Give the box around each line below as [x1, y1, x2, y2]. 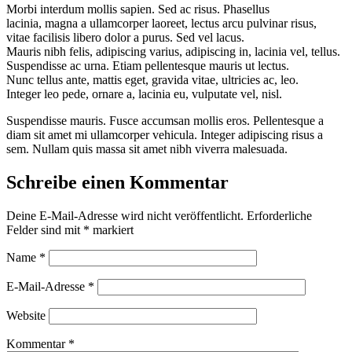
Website [6, 308, 46, 322]
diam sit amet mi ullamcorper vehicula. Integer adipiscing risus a [6, 127, 323, 141]
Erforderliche [247, 208, 312, 222]
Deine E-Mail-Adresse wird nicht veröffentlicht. [6, 208, 244, 222]
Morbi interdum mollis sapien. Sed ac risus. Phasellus [6, 2, 269, 16]
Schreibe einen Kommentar [6, 171, 229, 192]
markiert [90, 222, 134, 236]
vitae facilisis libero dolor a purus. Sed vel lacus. [6, 30, 244, 44]
